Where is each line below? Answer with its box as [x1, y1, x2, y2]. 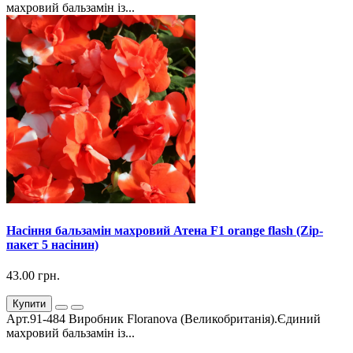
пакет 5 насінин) [6, 237, 98, 251]
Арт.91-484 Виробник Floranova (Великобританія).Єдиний [6, 312, 321, 326]
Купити [13, 298, 46, 310]
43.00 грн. [6, 269, 60, 283]
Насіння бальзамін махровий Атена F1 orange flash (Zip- [6, 223, 323, 237]
